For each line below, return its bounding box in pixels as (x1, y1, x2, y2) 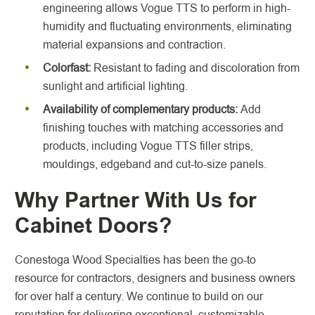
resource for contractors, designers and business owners (15, 270, 295, 286)
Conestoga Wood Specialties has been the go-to (15, 252, 256, 268)
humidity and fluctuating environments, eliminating (43, 18, 292, 34)
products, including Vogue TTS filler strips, (43, 138, 253, 154)
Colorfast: (43, 60, 94, 76)
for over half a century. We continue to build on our (15, 288, 263, 304)
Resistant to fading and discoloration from (94, 60, 300, 76)
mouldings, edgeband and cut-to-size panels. (43, 156, 269, 172)
